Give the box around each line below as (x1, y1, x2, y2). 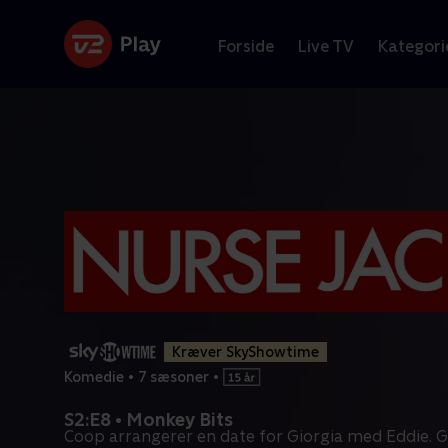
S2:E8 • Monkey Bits (64, 409, 233, 430)
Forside (218, 36, 274, 56)
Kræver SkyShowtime (172, 344, 319, 360)
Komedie (64, 368, 124, 385)
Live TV (298, 36, 354, 56)
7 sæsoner (138, 368, 209, 385)
